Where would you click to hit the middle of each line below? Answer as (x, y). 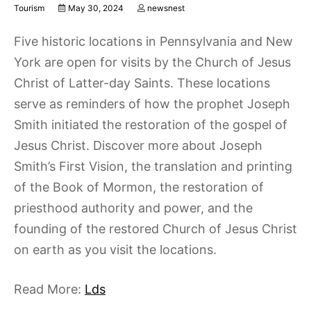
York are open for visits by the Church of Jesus (152, 62)
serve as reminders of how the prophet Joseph (152, 104)
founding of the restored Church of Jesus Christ (155, 229)
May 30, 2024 (96, 8)
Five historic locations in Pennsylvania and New (153, 41)
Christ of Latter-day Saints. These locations (142, 83)
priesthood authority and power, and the (133, 208)
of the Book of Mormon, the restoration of (139, 187)
